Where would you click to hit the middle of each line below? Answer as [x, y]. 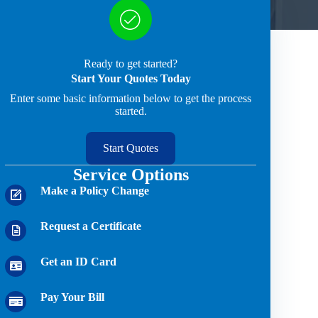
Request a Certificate [91, 226]
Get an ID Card [79, 261]
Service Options [131, 174]
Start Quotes [131, 148]
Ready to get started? [131, 63]
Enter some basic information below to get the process [131, 98]
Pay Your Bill [73, 297]
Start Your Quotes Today [131, 78]
